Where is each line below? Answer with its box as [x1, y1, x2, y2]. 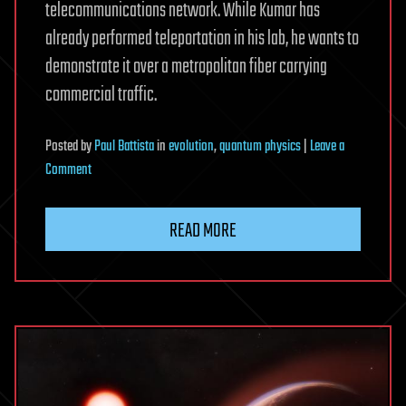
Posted [45, 134, 81, 159]
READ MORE [169, 215, 237, 246]
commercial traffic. [45, 79, 157, 111]
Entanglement [91, 298, 156, 323]
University [91, 204, 138, 228]
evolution [169, 134, 214, 159]
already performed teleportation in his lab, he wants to [45, 23, 359, 54]
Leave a [310, 134, 344, 159]
